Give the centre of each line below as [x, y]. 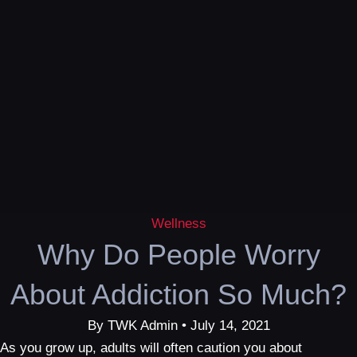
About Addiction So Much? [178, 294]
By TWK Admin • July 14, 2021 [178, 326]
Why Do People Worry [178, 255]
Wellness [178, 224]
